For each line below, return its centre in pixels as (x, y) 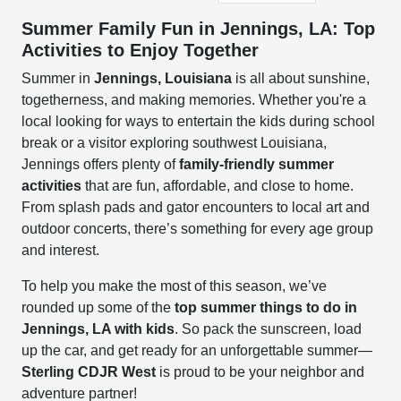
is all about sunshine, (301, 78)
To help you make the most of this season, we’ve (175, 286)
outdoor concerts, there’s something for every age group (198, 229)
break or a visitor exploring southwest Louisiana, (175, 143)
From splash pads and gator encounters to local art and (196, 207)
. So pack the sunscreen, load (269, 329)
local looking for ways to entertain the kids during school (199, 121)
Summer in (58, 78)
